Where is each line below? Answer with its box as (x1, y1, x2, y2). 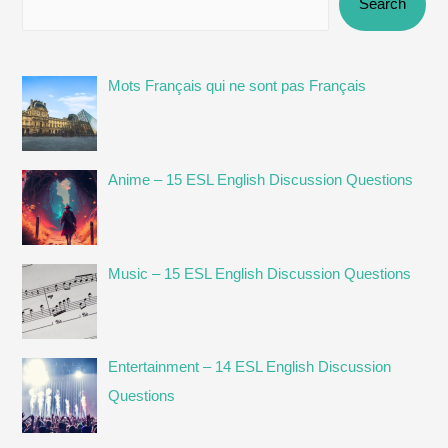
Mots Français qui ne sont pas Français (108, 77, 367, 94)
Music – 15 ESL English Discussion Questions (108, 265, 412, 282)
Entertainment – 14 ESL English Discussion (108, 359, 392, 376)
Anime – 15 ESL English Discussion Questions (108, 171, 414, 188)
